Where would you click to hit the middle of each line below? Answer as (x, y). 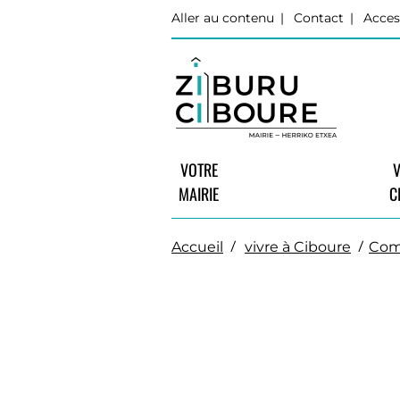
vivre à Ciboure (298, 246)
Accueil (197, 246)
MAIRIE (199, 193)
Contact (319, 18)
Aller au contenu (223, 18)
